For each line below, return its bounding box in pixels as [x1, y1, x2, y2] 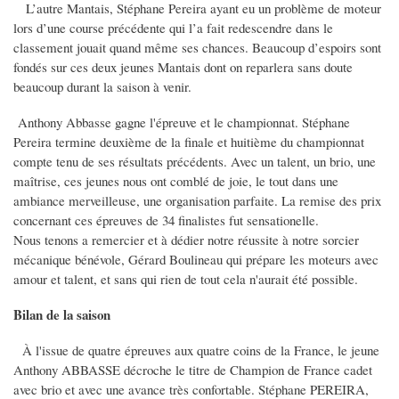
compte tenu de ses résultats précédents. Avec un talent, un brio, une [13, 152, 376, 171]
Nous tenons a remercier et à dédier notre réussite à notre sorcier [13, 231, 359, 249]
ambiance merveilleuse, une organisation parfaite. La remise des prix [13, 191, 381, 210]
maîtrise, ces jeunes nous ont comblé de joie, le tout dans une [13, 172, 338, 191]
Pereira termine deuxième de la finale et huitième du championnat [13, 133, 364, 151]
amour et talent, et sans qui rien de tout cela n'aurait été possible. [13, 270, 358, 289]
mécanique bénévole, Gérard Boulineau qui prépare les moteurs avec [13, 250, 379, 269]
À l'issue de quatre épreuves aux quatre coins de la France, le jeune [13, 341, 379, 360]
